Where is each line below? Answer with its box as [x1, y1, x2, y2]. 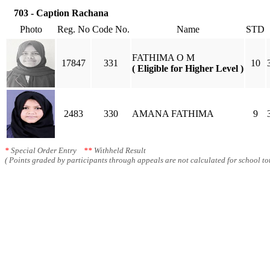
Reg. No [57, 24, 90, 34]
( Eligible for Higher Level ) [132, 63, 243, 74]
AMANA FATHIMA [132, 108, 214, 119]
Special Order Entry [9, 146, 84, 155]
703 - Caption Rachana [14, 8, 108, 18]
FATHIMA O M [132, 52, 195, 63]
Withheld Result [92, 146, 146, 155]
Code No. [92, 24, 130, 34]
